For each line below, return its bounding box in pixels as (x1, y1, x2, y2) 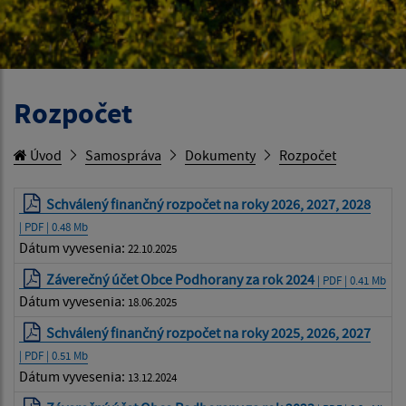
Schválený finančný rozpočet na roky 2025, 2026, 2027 (46, 323, 372, 342)
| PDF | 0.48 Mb (19, 218, 88, 234)
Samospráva (85, 145, 161, 164)
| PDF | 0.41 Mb (314, 272, 387, 287)
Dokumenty (185, 145, 256, 164)
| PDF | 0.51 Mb (19, 347, 88, 362)
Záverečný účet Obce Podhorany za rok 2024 (46, 269, 315, 288)
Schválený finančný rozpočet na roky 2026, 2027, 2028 (46, 194, 372, 213)
